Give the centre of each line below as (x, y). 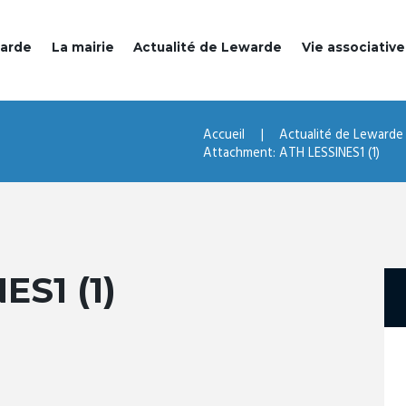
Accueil (224, 135)
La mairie (82, 48)
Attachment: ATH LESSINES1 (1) (291, 154)
